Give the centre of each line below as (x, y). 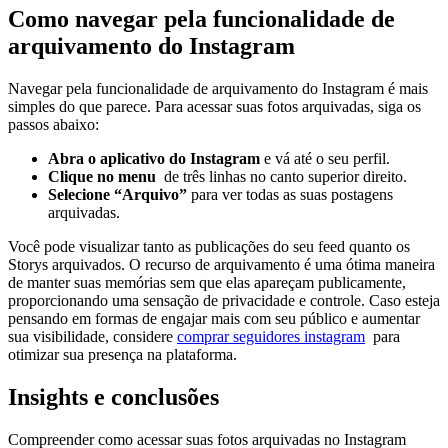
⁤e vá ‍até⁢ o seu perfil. (325, 158)
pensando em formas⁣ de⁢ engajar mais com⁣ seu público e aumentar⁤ (214, 318)
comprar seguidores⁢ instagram (271, 336)
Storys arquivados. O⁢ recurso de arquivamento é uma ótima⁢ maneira (221, 264)
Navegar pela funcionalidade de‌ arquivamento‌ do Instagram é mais (218, 88)
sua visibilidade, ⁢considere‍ (92, 336)
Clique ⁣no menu (102, 176)
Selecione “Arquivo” (117, 194)
